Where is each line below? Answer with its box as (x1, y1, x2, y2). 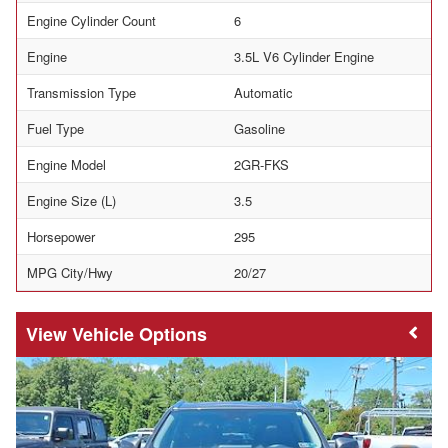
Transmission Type (27, 83, 136, 103)
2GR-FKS (234, 155, 289, 175)
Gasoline (234, 119, 285, 139)
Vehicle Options (72, 321, 207, 348)
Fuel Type (27, 119, 84, 139)
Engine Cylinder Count (27, 11, 156, 31)
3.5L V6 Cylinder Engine (234, 47, 374, 67)
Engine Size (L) (27, 191, 116, 211)
